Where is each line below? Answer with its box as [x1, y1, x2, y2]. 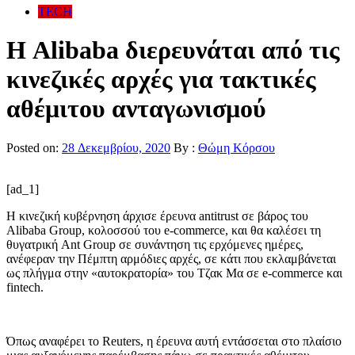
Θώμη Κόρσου [198, 140, 275, 155]
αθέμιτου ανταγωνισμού [6, 94, 266, 124]
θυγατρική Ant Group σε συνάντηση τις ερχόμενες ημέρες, [6, 237, 303, 251]
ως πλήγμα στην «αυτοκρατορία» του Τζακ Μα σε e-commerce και [6, 265, 342, 280]
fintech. [6, 280, 44, 294]
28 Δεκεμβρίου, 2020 [62, 140, 170, 155]
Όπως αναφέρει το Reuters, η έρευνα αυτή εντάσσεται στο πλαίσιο [6, 334, 342, 348]
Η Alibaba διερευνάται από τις [6, 36, 340, 65]
